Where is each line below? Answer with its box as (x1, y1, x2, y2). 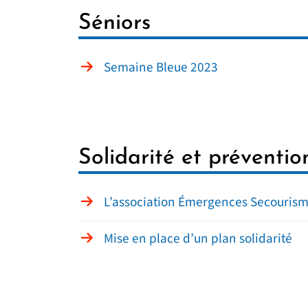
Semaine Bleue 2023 (104, 58, 218, 76)
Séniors (78, 12, 151, 34)
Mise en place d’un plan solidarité (104, 230, 292, 247)
